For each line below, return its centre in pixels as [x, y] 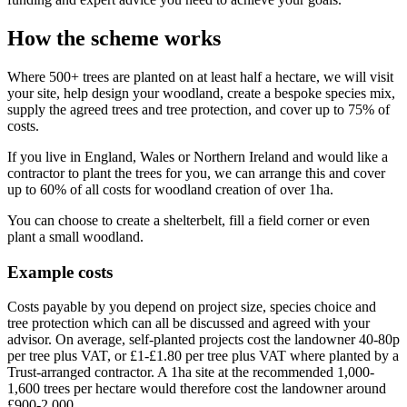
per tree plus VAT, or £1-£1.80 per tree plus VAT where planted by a [203, 356]
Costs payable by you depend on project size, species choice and [192, 307]
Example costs [60, 272]
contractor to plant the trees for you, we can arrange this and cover [196, 173]
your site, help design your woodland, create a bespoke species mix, [201, 93]
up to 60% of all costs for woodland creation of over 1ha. [170, 189]
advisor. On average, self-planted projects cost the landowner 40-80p [203, 340]
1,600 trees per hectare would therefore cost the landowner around [197, 389]
